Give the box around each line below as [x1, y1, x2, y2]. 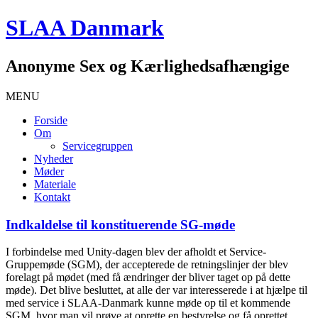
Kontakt [34, 190, 70, 203]
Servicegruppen [62, 139, 133, 152]
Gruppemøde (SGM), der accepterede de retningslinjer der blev [6, 258, 288, 271]
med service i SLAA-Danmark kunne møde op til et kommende [6, 297, 290, 309]
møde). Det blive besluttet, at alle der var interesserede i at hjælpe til [6, 284, 307, 297]
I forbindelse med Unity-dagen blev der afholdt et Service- [6, 246, 266, 258]
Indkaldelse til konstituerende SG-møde [6, 216, 235, 232]
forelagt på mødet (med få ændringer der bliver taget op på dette [6, 271, 290, 284]
